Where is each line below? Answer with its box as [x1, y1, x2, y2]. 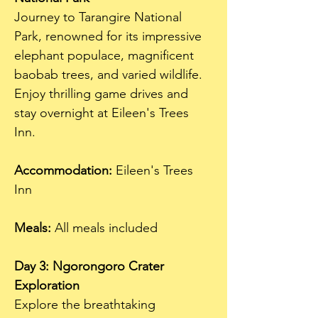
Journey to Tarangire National [14, 9, 185, 25]
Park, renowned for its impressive [14, 28, 205, 44]
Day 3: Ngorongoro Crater [14, 258, 168, 274]
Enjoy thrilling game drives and [14, 86, 192, 102]
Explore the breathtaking [14, 297, 159, 312]
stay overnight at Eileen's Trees [14, 105, 192, 121]
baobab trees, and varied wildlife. [14, 67, 206, 82]
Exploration [14, 278, 79, 293]
